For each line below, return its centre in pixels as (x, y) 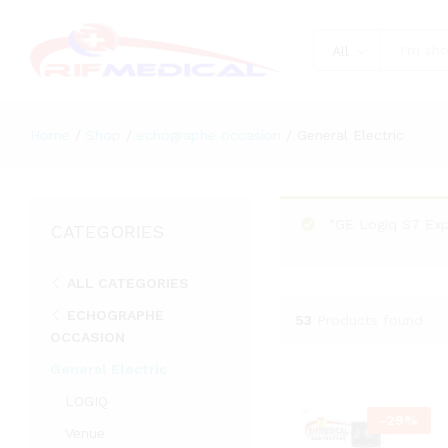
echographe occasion (209, 134)
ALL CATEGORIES (128, 282)
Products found (369, 320)
